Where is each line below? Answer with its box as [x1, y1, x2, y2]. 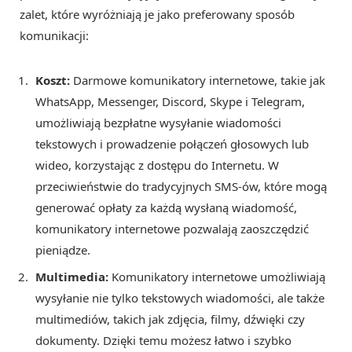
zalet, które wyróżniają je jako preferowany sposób [20, 5, 295, 22]
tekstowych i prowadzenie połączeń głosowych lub [35, 135, 309, 152]
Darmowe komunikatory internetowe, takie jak [70, 71, 325, 88]
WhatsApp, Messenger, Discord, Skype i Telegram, [35, 93, 305, 109]
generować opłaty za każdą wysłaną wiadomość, [35, 199, 297, 215]
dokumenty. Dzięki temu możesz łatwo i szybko [35, 332, 291, 349]
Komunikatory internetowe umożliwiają [108, 269, 325, 285]
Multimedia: [35, 269, 108, 285]
